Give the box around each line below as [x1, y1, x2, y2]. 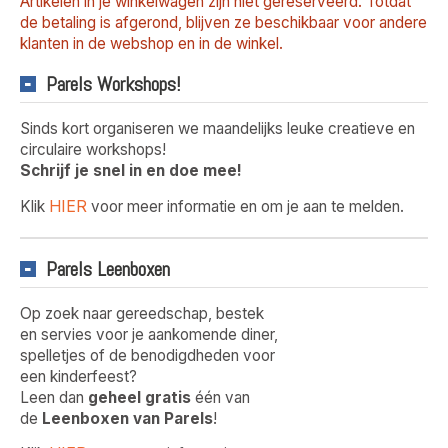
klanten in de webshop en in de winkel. [20, 34, 283, 54]
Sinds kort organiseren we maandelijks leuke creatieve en [20, 119, 415, 139]
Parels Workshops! [46, 71, 181, 98]
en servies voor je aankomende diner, [20, 324, 278, 344]
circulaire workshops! [20, 140, 166, 160]
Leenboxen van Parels [42, 408, 213, 428]
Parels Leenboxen [46, 255, 170, 282]
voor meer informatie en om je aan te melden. [87, 196, 404, 216]
